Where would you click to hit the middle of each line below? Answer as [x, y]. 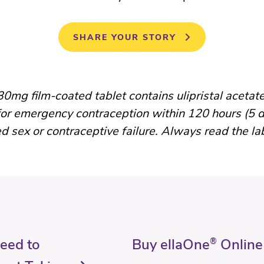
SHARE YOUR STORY [125, 37]
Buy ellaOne [171, 245]
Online [240, 245]
